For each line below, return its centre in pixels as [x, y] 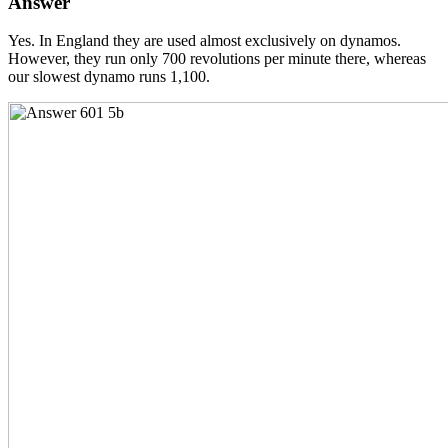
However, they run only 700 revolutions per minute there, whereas [217, 59]
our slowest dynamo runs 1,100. [109, 77]
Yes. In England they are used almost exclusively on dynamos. [204, 41]
